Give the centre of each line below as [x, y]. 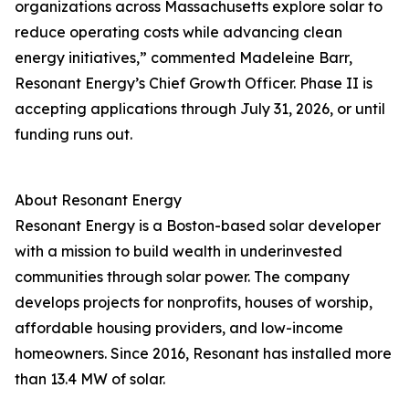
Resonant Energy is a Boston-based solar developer [198, 226]
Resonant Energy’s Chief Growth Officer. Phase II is [194, 84]
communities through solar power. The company [182, 277]
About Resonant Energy [98, 200]
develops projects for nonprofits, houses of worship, [194, 303]
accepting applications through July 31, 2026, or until [200, 109]
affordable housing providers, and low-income [179, 328]
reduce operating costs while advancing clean [178, 32]
